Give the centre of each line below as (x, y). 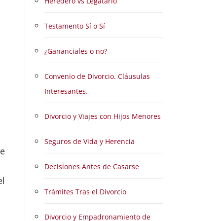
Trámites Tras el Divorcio (85, 192)
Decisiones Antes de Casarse (92, 166)
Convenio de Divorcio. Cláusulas (97, 76)
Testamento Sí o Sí (75, 26)
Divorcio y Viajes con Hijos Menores (103, 116)
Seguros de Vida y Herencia (90, 141)
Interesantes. (66, 91)
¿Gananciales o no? (76, 51)
